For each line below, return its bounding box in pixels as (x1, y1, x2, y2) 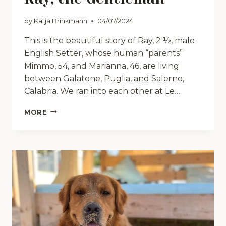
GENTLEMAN (46, 126, 95, 134)
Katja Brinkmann (34, 17, 88, 25)
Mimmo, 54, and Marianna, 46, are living (24, 61, 179, 71)
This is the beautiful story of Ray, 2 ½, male (24, 35, 195, 45)
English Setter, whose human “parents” (24, 48, 183, 58)
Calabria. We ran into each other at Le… (24, 86, 180, 96)
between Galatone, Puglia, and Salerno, (24, 73, 184, 83)
